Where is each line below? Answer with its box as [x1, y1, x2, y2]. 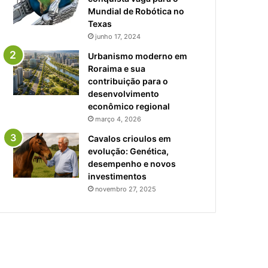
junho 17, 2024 [95, 32, 141, 41]
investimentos [88, 170, 147, 181]
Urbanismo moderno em [88, 50, 187, 61]
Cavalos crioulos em [88, 133, 171, 144]
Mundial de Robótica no [88, 5, 184, 16]
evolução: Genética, [88, 145, 169, 156]
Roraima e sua [88, 63, 145, 74]
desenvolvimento [88, 88, 159, 99]
